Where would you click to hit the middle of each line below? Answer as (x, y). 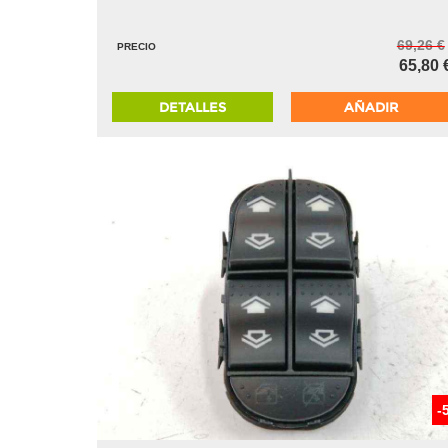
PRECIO (136, 46)
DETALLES (193, 107)
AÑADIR (371, 107)
